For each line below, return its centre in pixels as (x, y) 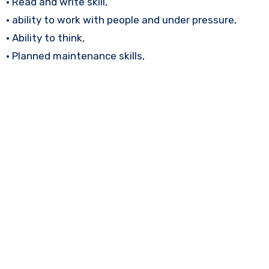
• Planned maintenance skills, (75, 56)
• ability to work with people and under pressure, (121, 20)
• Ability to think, (45, 38)
